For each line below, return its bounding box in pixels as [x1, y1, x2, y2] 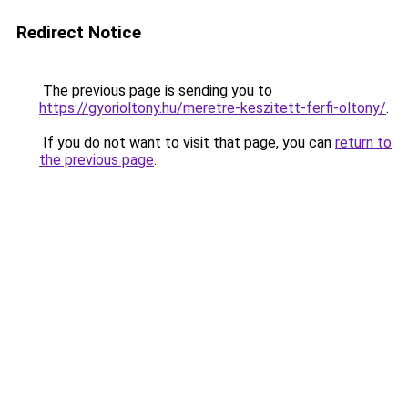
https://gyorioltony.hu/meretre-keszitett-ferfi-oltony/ [39, 99, 386, 117]
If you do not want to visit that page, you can [39, 134, 335, 151]
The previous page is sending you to [39, 82, 272, 99]
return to [335, 134, 392, 151]
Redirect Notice [16, 22, 141, 43]
